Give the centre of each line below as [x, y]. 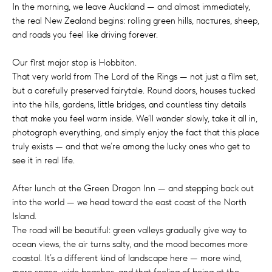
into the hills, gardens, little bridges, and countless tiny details [129, 104]
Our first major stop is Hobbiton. [74, 62]
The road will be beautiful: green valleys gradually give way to [129, 230]
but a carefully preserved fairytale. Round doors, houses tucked [134, 90]
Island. [24, 216]
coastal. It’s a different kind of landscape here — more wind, [127, 258]
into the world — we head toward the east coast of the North [129, 202]
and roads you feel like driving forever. [85, 34]
